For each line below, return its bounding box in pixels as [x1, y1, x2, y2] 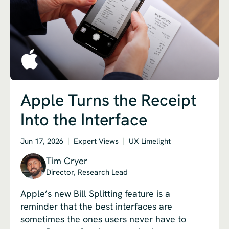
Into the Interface [20, 109, 147, 130]
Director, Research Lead [46, 167, 128, 177]
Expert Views [74, 136, 119, 146]
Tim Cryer [46, 155, 87, 167]
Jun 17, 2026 [20, 136, 63, 146]
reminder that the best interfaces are [20, 200, 172, 212]
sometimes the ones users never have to [20, 213, 186, 225]
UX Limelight [129, 136, 171, 146]
